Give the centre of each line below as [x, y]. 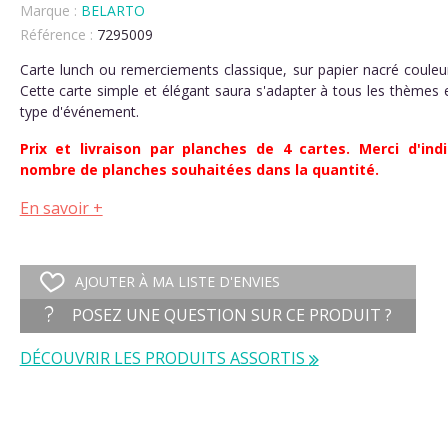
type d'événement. [79, 111]
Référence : [56, 34]
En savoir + [61, 208]
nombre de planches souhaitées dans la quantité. [199, 169]
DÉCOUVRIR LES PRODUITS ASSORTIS [164, 358]
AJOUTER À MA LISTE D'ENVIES [177, 281]
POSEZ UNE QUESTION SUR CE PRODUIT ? [229, 315]
